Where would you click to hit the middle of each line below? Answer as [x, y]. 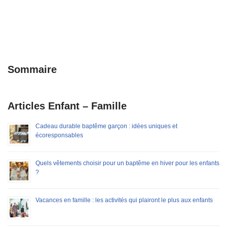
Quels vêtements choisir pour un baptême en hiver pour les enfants [127, 163]
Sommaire [32, 69]
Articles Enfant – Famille [67, 106]
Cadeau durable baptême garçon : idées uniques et [106, 126]
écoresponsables [59, 135]
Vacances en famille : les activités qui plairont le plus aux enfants [124, 200]
